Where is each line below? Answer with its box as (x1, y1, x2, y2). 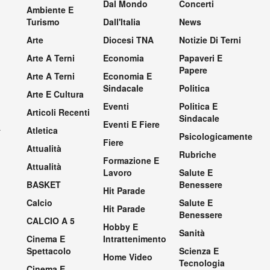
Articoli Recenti (27, 105, 90, 118)
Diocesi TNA (102, 33, 154, 46)
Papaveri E (179, 51, 223, 64)
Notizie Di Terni (179, 33, 242, 46)
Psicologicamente (179, 130, 253, 142)
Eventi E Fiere (102, 118, 160, 130)
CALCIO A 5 (27, 214, 75, 227)
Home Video (102, 250, 152, 263)
